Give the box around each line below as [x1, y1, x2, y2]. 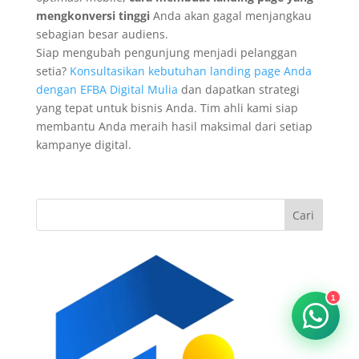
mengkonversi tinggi [35, 7, 150, 23]
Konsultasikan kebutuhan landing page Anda [69, 63, 312, 79]
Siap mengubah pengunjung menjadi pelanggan [35, 44, 297, 60]
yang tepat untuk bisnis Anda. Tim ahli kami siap [35, 99, 298, 115]
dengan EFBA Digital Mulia [35, 81, 178, 97]
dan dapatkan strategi [177, 81, 300, 97]
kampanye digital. [35, 136, 131, 152]
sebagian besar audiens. [35, 26, 168, 42]
